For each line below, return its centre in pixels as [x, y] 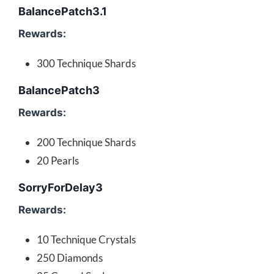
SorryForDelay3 [61, 188]
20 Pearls [58, 161]
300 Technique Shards [86, 64]
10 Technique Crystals [86, 240]
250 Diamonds [70, 258]
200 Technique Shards [86, 143]
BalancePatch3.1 [63, 12]
